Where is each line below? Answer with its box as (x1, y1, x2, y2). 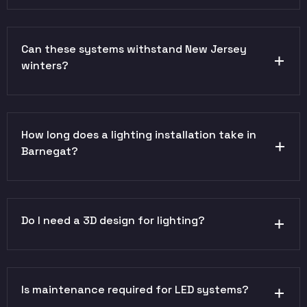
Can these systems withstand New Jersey (21, 41, 247, 56)
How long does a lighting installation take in (21, 127, 256, 142)
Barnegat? (21, 143, 78, 158)
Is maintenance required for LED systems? (21, 282, 249, 297)
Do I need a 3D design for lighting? (21, 212, 205, 228)
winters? (21, 58, 69, 73)
